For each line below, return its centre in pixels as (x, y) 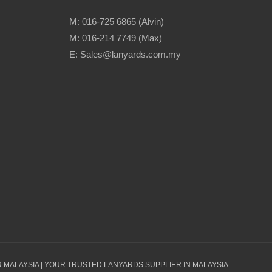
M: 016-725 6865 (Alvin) (116, 21)
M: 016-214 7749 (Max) (115, 38)
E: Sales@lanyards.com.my (125, 54)
